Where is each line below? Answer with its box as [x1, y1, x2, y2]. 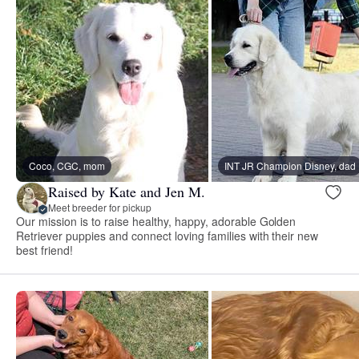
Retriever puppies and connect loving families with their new [16, 228, 319, 244]
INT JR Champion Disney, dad [224, 159, 356, 173]
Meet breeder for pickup [48, 200, 151, 214]
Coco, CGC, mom [29, 159, 105, 173]
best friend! [16, 242, 73, 259]
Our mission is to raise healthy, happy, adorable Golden [16, 213, 296, 230]
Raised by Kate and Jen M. [48, 181, 205, 201]
